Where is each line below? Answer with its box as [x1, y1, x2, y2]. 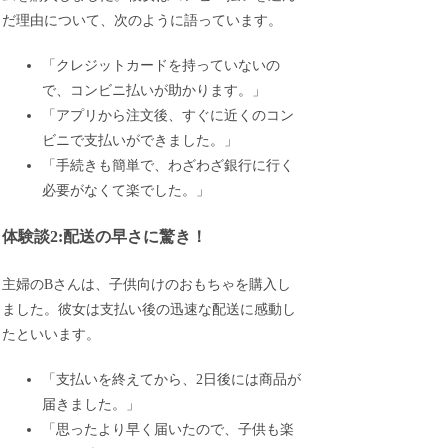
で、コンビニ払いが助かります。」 [42, 82, 267, 98]
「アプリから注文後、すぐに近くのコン [42, 107, 295, 123]
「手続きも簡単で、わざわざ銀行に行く [42, 157, 295, 173]
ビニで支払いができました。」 [42, 132, 239, 148]
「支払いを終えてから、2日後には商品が [42, 371, 302, 387]
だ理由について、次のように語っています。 [2, 13, 283, 29]
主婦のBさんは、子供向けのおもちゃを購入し [2, 276, 292, 292]
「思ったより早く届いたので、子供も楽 [42, 421, 295, 437]
